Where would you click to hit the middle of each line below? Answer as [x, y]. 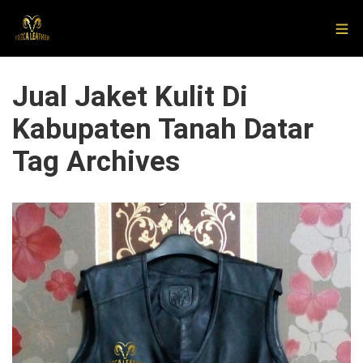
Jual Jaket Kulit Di [130, 97]
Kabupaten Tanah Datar [163, 129]
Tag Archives [96, 162]
